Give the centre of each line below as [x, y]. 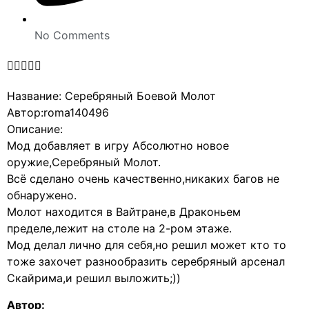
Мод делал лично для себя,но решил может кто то [147, 245]
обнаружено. [42, 196]
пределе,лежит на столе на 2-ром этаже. [119, 229]
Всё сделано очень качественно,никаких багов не [143, 179]
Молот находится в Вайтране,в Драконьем [124, 212]
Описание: [35, 129]
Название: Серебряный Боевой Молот [111, 96]
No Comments [72, 36]
